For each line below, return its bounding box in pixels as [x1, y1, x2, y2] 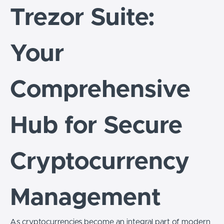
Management [10, 186, 161, 210]
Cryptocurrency [10, 150, 189, 174]
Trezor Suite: [10, 6, 155, 30]
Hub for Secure [10, 114, 182, 138]
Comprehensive [10, 78, 190, 102]
